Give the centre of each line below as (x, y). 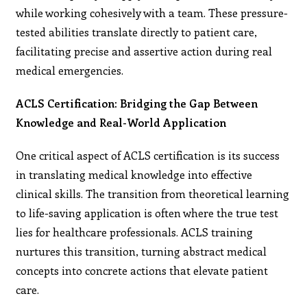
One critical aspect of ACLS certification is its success (148, 155)
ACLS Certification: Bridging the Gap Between (137, 103)
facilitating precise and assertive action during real (144, 51)
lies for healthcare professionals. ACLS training (135, 232)
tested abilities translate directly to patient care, (137, 32)
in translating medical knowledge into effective (134, 174)
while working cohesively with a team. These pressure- (152, 12)
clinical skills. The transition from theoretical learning (153, 193)
